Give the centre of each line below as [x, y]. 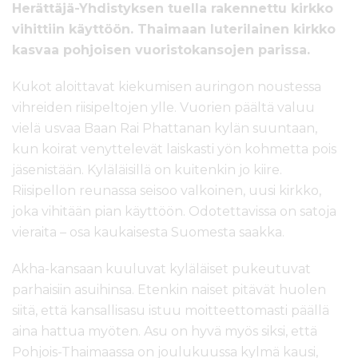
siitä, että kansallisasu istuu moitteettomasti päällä [171, 310]
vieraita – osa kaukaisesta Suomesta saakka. [148, 232]
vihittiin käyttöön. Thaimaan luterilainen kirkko [174, 29]
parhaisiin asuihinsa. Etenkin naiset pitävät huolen [169, 289]
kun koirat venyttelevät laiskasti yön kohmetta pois [174, 149]
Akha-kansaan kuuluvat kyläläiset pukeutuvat [161, 268]
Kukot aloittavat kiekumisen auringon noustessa [167, 86]
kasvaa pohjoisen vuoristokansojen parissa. [161, 50]
